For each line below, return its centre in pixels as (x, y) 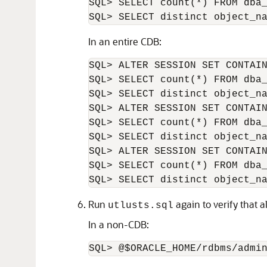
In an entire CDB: (125, 41)
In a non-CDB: (119, 224)
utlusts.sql (141, 206)
